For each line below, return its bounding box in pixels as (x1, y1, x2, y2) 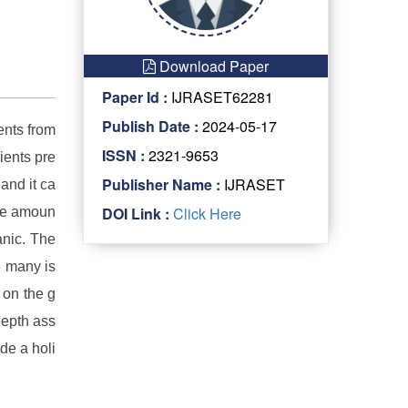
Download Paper (156, 56, 269, 76)
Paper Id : (102, 87, 168, 107)
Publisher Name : (102, 174, 220, 195)
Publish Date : (102, 116, 199, 137)
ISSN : (102, 145, 145, 166)
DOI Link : (102, 203, 169, 224)
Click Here (169, 203, 241, 224)
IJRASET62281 (168, 87, 273, 107)
